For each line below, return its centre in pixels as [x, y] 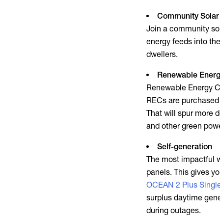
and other [164, 126]
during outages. [174, 210]
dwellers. [162, 54]
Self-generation [185, 146]
